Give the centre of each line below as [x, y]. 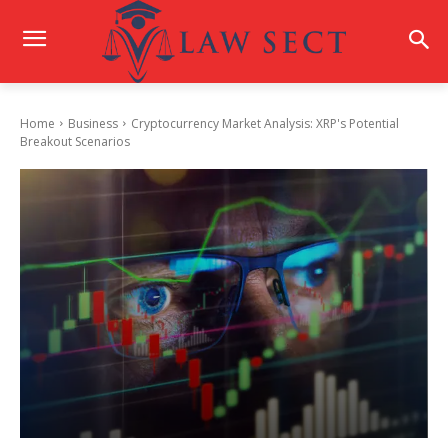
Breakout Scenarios [75, 141]
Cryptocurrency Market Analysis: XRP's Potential [265, 123]
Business [93, 123]
